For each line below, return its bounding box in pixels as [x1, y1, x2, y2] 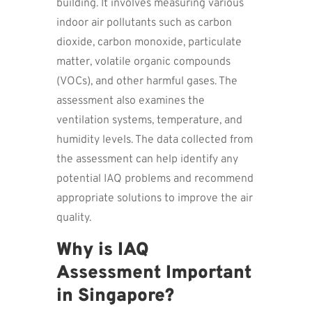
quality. [56, 210, 91, 225]
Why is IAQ [56, 238, 149, 262]
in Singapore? [56, 284, 174, 308]
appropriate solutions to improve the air [56, 191, 253, 205]
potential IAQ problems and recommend [56, 171, 253, 186]
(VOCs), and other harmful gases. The [56, 74, 237, 88]
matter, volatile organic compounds [56, 54, 231, 69]
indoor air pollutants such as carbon [56, 15, 232, 30]
